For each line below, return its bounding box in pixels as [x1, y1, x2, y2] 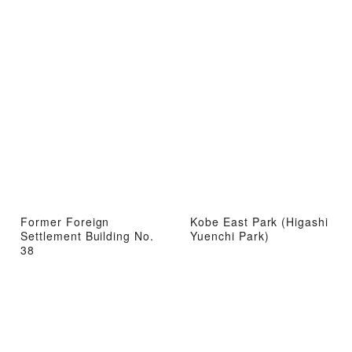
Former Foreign [20, 214, 110, 229]
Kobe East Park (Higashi [190, 214, 329, 229]
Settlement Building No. [20, 228, 155, 244]
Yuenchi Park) [190, 228, 269, 244]
